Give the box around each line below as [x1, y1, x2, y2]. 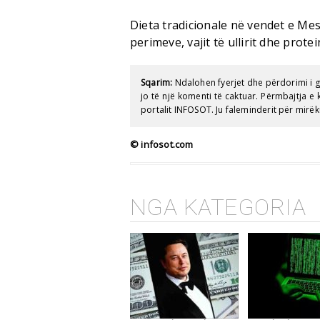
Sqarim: [141, 76, 173, 89]
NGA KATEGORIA [130, 193, 306, 221]
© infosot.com [130, 137, 194, 151]
